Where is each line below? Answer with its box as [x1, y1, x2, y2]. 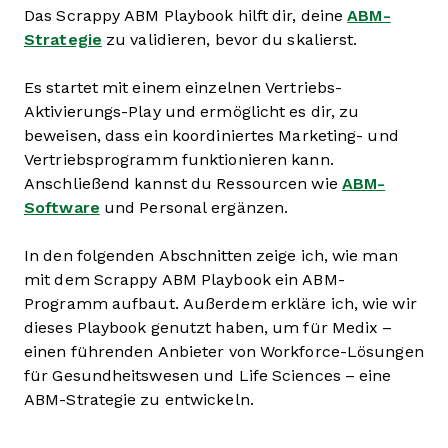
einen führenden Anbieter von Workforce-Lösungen [24, 343, 424, 360]
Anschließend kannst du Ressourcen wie [24, 175, 342, 192]
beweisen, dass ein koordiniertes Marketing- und [24, 127, 399, 144]
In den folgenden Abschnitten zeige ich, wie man [24, 247, 398, 264]
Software [24, 199, 100, 216]
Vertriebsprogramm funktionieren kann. [24, 151, 334, 168]
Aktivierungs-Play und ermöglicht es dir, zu [24, 103, 360, 120]
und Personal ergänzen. [99, 199, 289, 216]
